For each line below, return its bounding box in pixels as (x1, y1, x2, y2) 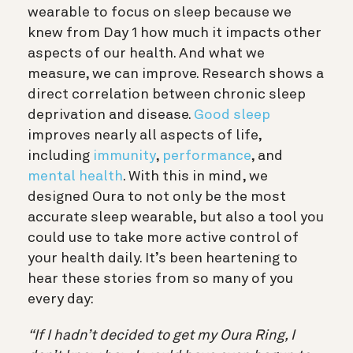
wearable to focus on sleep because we (28, 6, 292, 20)
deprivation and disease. (28, 108, 194, 123)
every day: (28, 292, 96, 307)
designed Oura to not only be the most (28, 190, 286, 205)
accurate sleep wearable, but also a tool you (28, 210, 324, 225)
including (28, 149, 93, 164)
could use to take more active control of (28, 231, 299, 246)
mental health (28, 169, 123, 184)
